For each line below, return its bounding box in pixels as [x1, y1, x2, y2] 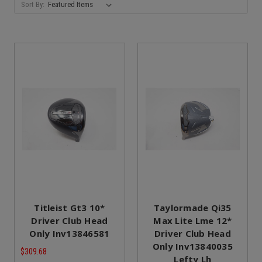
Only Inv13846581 [29, 227, 110, 239]
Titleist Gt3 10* [34, 201, 105, 213]
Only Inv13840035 [152, 240, 233, 252]
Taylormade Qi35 [153, 201, 232, 213]
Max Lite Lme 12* [153, 214, 232, 226]
